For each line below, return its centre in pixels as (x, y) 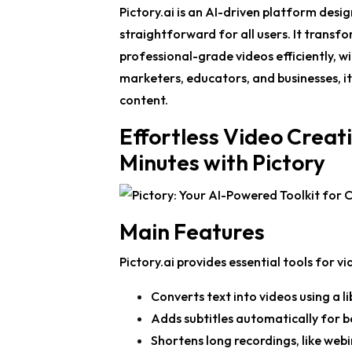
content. (144, 100)
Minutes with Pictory (222, 162)
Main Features (192, 232)
